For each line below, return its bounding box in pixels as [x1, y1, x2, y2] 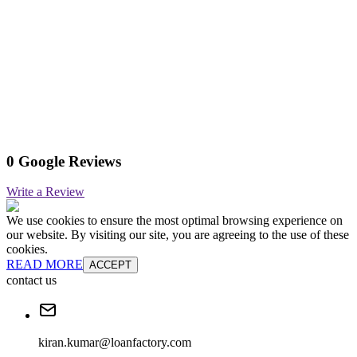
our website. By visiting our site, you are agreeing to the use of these [6, 228, 349, 242]
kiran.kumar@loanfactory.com [38, 335, 191, 350]
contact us [6, 273, 57, 288]
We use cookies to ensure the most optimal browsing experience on [6, 214, 343, 228]
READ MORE [6, 257, 83, 272]
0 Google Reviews [6, 152, 121, 170]
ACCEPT [89, 259, 131, 272]
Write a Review [6, 185, 84, 199]
